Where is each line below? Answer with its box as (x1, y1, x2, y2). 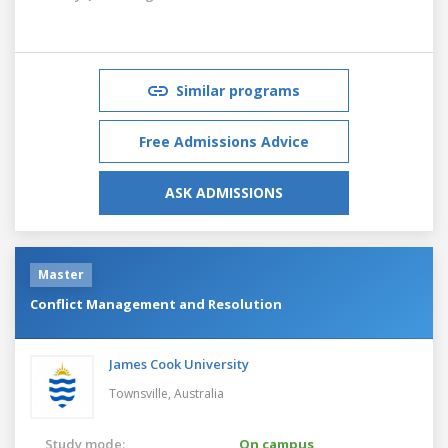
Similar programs (176, 80, 300, 100)
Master (38, 265, 84, 283)
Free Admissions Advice (139, 131, 309, 151)
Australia (174, 384, 224, 402)
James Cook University (109, 354, 249, 373)
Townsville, (109, 384, 174, 402)
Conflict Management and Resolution (30, 294, 282, 313)
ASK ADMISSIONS (165, 182, 283, 202)
